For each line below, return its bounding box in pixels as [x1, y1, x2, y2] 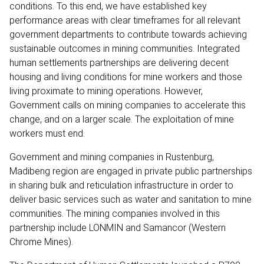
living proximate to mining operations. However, [9, 85, 203, 97]
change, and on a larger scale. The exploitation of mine [9, 113, 234, 125]
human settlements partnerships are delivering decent [9, 57, 229, 68]
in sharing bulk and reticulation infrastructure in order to [9, 179, 233, 191]
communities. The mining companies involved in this [9, 207, 220, 219]
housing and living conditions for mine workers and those [9, 71, 242, 82]
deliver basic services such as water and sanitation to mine [9, 193, 252, 205]
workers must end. [9, 127, 85, 139]
